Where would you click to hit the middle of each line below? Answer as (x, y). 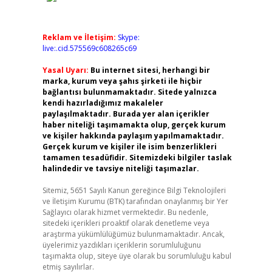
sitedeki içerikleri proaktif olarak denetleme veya (126, 223)
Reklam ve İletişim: (79, 37)
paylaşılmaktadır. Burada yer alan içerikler (126, 114)
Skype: (128, 37)
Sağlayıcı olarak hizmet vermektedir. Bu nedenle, (125, 212)
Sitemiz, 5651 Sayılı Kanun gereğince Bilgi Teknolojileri (134, 190)
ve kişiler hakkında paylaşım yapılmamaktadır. (133, 136)
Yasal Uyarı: (65, 70)
